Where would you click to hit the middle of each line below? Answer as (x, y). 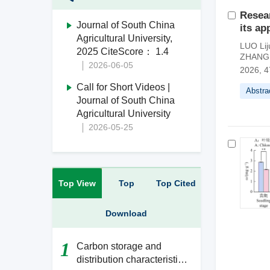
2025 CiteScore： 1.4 (123, 52)
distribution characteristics (132, 259)
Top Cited (176, 183)
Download (127, 213)
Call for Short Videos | (123, 87)
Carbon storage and (119, 246)
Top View (77, 183)
